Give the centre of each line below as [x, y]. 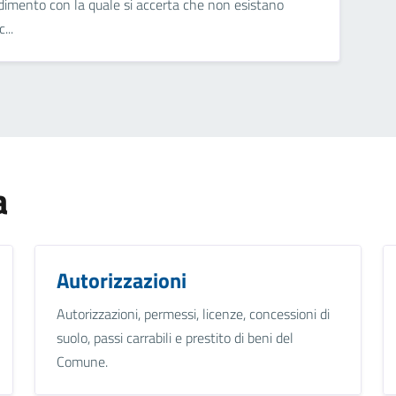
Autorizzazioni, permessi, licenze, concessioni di [193, 313]
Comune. [82, 361]
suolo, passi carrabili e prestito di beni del [175, 337]
